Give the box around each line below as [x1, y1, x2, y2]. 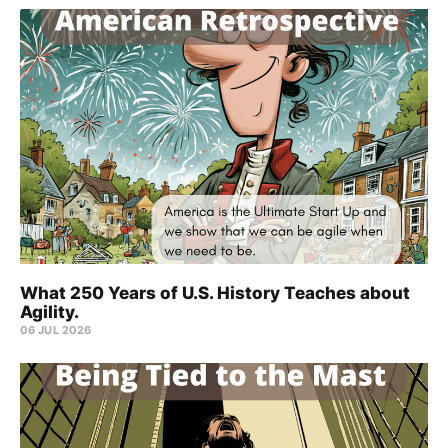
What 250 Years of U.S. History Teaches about [20, 283, 410, 304]
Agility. [20, 302, 79, 323]
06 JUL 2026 [20, 323, 92, 338]
